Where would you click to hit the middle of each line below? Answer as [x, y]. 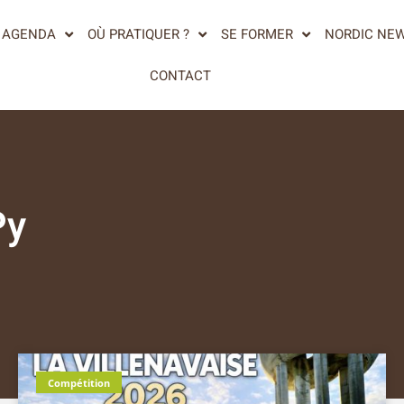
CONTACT [180, 76]
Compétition [79, 382]
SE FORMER [257, 34]
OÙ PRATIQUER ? [138, 34]
